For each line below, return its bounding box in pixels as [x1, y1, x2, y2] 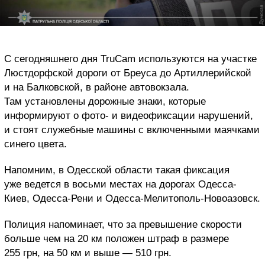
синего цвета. [4, 138, 67, 150]
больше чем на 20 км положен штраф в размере [4, 232, 229, 244]
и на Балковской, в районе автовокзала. [4, 81, 189, 93]
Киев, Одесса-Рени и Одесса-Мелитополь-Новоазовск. [4, 192, 260, 204]
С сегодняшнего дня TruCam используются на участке [4, 53, 257, 64]
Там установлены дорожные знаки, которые [4, 95, 206, 107]
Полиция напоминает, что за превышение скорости [4, 218, 242, 230]
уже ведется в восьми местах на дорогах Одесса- [4, 178, 237, 190]
